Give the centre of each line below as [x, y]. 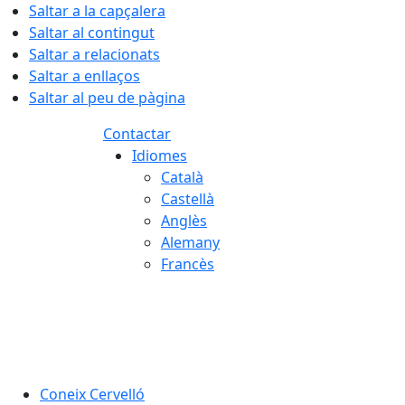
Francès [188, 264]
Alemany [190, 242]
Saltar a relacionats [94, 54]
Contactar [137, 134]
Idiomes [160, 155]
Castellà [188, 199]
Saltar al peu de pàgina [107, 98]
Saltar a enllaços [85, 76]
